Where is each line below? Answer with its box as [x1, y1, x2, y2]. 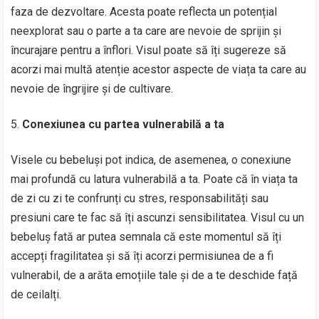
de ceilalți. [11, 287, 62, 301]
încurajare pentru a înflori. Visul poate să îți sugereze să [11, 43, 287, 57]
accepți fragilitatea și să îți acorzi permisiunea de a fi [11, 249, 274, 263]
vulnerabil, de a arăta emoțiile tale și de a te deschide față [11, 268, 298, 282]
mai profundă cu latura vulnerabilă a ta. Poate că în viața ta [11, 172, 298, 186]
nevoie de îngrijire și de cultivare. [11, 81, 174, 95]
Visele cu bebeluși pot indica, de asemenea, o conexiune [11, 152, 292, 167]
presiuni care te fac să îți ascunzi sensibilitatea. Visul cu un [11, 210, 305, 224]
